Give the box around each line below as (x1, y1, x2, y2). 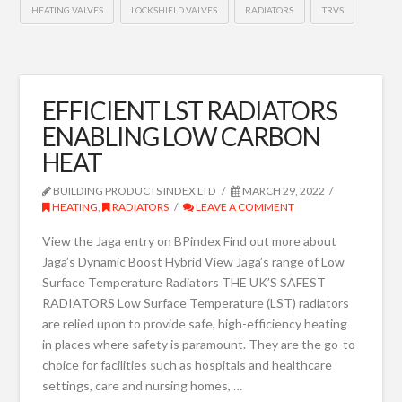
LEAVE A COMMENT (193, 199, 294, 214)
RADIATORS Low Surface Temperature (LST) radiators (42, 295, 350, 311)
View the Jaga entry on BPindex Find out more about (42, 233, 337, 249)
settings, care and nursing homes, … (42, 378, 243, 394)
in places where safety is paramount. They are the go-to (42, 336, 356, 353)
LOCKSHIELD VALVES (131, 4, 218, 16)
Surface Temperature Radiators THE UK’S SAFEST (42, 275, 327, 291)
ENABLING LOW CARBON (42, 120, 321, 152)
